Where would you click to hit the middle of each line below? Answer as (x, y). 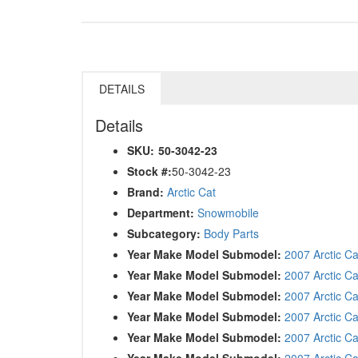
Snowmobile (228, 212)
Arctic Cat (191, 191)
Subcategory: (164, 233)
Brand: (145, 191)
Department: (161, 212)
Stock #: (149, 171)
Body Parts (231, 233)
